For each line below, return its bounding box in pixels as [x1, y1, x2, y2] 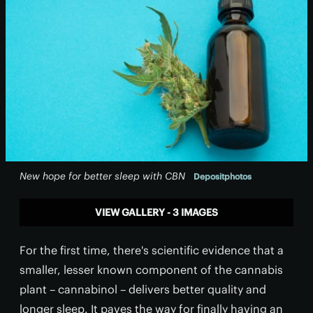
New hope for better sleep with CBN [20, 170, 188, 182]
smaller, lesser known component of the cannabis [20, 263, 283, 277]
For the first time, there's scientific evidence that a [20, 243, 284, 257]
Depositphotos [194, 171, 252, 182]
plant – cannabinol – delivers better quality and [20, 282, 266, 296]
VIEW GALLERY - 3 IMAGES [95, 206, 218, 219]
